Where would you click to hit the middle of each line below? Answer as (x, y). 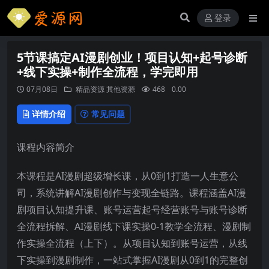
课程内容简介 (46, 147)
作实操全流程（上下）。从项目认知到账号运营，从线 (132, 243)
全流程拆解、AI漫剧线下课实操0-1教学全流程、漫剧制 (134, 226)
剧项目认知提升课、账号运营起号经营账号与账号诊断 (132, 209)
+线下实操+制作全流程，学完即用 (107, 72)
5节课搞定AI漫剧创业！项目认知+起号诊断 (132, 57)
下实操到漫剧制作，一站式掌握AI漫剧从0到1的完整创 (132, 260)
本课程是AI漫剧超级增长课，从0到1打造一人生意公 (128, 176)
